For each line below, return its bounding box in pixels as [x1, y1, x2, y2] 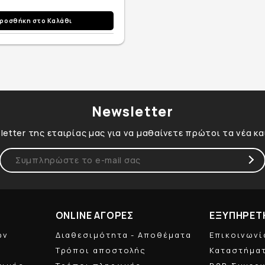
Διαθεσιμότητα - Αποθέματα [55, 229, 192, 240]
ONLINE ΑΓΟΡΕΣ [55, 209, 134, 222]
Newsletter [91, 102, 174, 121]
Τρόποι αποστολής [55, 244, 147, 256]
